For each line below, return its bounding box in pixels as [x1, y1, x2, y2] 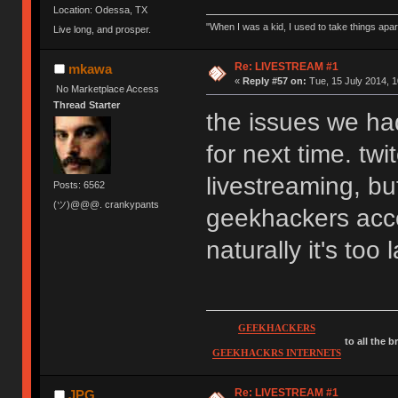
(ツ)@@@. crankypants [53, 198, 160, 210]
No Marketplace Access [56, 83, 160, 94]
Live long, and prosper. [53, 23, 152, 35]
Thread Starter [53, 99, 121, 111]
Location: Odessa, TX [53, 4, 148, 16]
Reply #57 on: [242, 75, 306, 86]
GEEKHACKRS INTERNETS [211, 348, 341, 359]
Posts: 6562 [53, 179, 106, 191]
